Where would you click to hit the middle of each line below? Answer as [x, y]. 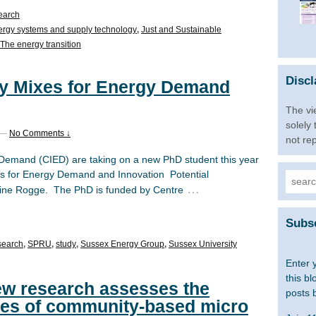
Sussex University [203, 244]
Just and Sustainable [181, 29]
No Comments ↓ [40, 134]
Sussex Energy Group [122, 244]
